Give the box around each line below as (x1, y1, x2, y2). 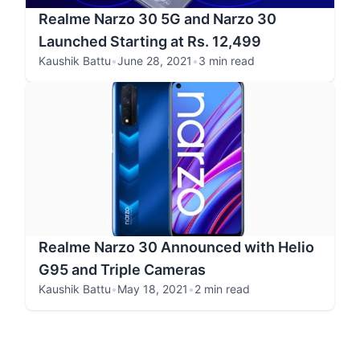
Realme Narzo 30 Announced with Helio (39, 239, 314, 256)
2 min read (194, 282, 250, 296)
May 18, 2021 (117, 282, 188, 296)
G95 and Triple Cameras (39, 261, 206, 278)
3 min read (198, 54, 255, 67)
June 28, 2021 (117, 54, 192, 67)
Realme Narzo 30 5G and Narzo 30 (39, 10, 276, 27)
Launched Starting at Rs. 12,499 (39, 33, 261, 50)
